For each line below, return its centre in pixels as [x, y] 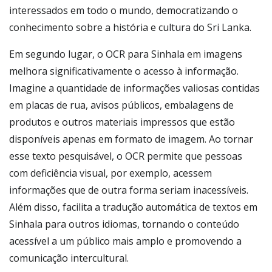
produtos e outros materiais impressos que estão [122, 122]
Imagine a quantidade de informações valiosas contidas [134, 88]
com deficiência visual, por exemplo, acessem [110, 173]
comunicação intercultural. [69, 258]
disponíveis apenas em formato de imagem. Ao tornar [131, 139]
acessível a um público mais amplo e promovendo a [125, 241]
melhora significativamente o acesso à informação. [124, 71]
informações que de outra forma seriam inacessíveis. [129, 190]
